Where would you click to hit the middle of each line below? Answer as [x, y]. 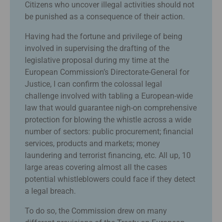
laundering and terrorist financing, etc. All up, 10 [108, 155]
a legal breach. [50, 191]
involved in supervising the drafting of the [97, 48]
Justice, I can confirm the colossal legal [93, 84]
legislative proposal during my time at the [97, 60]
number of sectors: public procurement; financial [109, 131]
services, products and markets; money [92, 143]
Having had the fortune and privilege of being [104, 36]
